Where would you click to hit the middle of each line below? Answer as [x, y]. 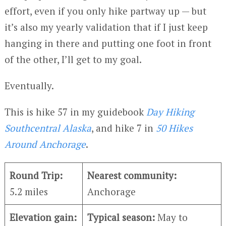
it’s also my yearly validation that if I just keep [106, 27]
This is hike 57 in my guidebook [75, 112]
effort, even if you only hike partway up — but [105, 11]
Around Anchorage [45, 144]
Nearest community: [132, 176]
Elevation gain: [43, 217]
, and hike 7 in [123, 128]
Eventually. [29, 86]
